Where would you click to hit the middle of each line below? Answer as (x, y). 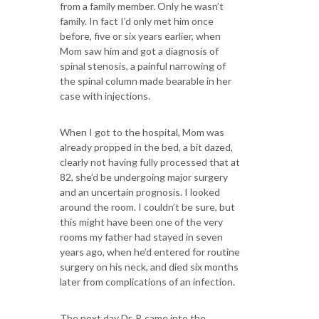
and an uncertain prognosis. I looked (140, 192)
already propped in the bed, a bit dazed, (146, 147)
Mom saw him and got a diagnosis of (139, 51)
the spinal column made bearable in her (146, 81)
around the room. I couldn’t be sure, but (147, 207)
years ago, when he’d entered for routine (150, 252)
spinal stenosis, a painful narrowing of (143, 66)
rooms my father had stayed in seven (141, 237)
